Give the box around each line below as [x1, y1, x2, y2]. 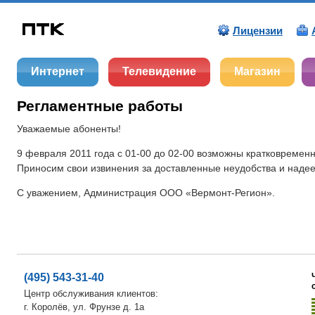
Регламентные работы [17, 98, 183, 114]
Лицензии [233, 25, 283, 37]
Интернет [31, 65, 84, 77]
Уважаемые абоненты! [17, 123, 121, 135]
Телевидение [122, 65, 196, 77]
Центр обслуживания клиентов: [24, 288, 158, 299]
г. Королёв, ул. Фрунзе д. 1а [24, 301, 144, 312]
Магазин [234, 65, 281, 77]
